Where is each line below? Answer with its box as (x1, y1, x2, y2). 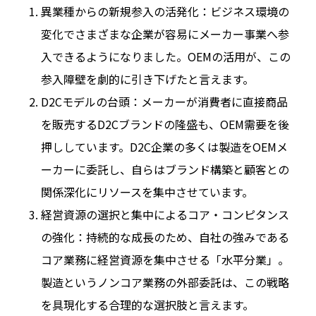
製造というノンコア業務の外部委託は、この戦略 (40, 274, 289, 291)
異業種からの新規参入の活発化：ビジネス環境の (40, 3, 289, 20)
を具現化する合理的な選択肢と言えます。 (40, 296, 254, 314)
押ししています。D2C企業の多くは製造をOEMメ (40, 138, 288, 156)
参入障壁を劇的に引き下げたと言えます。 (40, 71, 254, 88)
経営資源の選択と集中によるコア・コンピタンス (40, 206, 289, 224)
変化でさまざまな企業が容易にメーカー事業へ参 (40, 25, 289, 43)
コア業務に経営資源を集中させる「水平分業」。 (40, 251, 289, 269)
